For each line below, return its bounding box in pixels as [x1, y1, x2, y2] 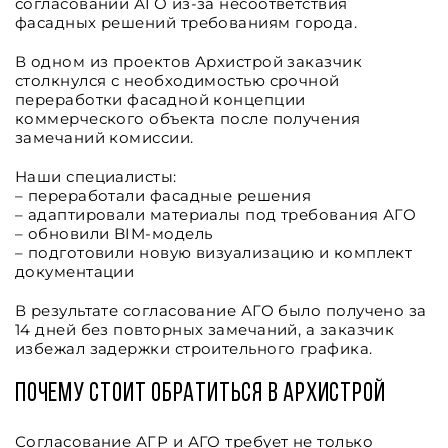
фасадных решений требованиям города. [15, 13, 358, 32]
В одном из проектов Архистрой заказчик [15, 52, 363, 71]
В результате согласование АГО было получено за [15, 301, 427, 320]
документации [15, 262, 135, 281]
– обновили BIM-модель [15, 224, 213, 243]
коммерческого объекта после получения [15, 109, 361, 128]
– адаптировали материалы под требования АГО [15, 205, 417, 224]
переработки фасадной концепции [15, 90, 306, 109]
